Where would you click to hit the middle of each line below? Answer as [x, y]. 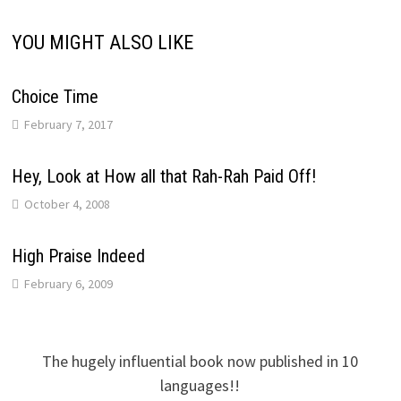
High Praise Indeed [78, 256]
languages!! [200, 385]
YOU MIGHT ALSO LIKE [102, 42]
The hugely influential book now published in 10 [200, 361]
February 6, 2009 [68, 283]
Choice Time [55, 96]
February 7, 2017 [68, 124]
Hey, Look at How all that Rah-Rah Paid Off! [163, 176]
